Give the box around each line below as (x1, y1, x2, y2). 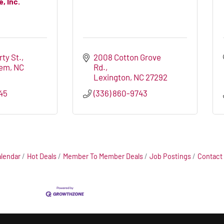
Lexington (93, 72, 130, 82)
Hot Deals (27, 152, 56, 161)
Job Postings (149, 152, 191, 161)
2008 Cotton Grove (93, 52, 161, 62)
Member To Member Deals (63, 152, 143, 161)
